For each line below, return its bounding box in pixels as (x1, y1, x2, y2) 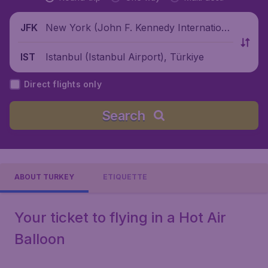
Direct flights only (24, 79, 102, 89)
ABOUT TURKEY (14, 172, 74, 181)
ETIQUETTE (103, 172, 147, 181)
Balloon (14, 230, 65, 248)
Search (101, 108, 145, 123)
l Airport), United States (45, 36, 153, 48)
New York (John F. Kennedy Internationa (45, 21, 233, 33)
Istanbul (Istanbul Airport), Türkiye (45, 50, 204, 63)
